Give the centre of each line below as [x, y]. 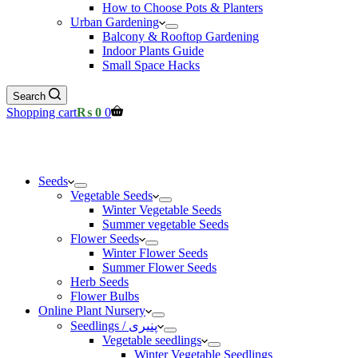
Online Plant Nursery [92, 310]
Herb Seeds [99, 282]
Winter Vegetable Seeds [162, 210]
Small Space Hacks [151, 65]
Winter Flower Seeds [155, 253]
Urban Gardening [115, 22]
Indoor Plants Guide [153, 51]
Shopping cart [42, 112]
